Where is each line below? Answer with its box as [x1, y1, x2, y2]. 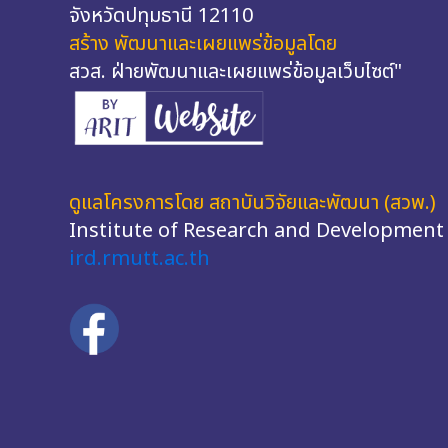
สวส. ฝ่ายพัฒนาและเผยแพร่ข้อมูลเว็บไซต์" [69, 56, 402, 87]
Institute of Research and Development [69, 216, 444, 247]
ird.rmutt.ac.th [69, 244, 210, 275]
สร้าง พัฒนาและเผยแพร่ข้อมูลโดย [69, 28, 337, 59]
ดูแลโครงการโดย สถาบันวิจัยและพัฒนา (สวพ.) [69, 188, 436, 219]
